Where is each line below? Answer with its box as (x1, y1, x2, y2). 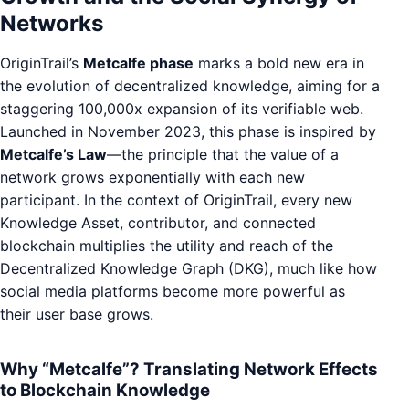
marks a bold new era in (194, 53, 364, 72)
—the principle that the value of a (107, 144, 339, 163)
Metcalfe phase (83, 53, 194, 72)
